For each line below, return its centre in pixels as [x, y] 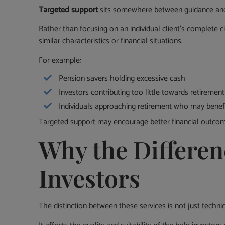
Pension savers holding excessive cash [122, 78]
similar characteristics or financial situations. [111, 41]
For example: [60, 60]
